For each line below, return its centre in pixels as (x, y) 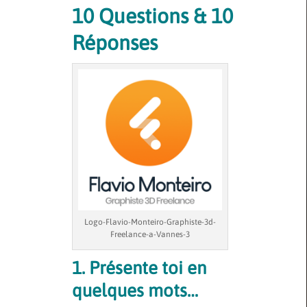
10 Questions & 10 (152, 16)
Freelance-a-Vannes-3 (150, 234)
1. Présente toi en (139, 268)
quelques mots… (135, 290)
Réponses (115, 43)
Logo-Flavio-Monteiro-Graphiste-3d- (150, 222)
